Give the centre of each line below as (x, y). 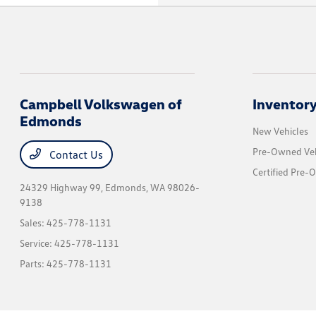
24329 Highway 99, (63, 188)
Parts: (34, 264)
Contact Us (75, 155)
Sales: (34, 223)
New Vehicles (280, 131)
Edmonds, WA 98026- (153, 188)
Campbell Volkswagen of (101, 104)
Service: (37, 243)
